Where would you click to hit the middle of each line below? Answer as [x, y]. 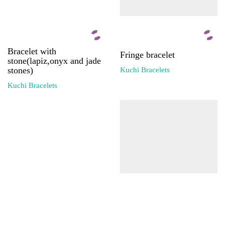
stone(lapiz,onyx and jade [54, 61]
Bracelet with [32, 51]
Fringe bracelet [147, 54]
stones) [20, 70]
